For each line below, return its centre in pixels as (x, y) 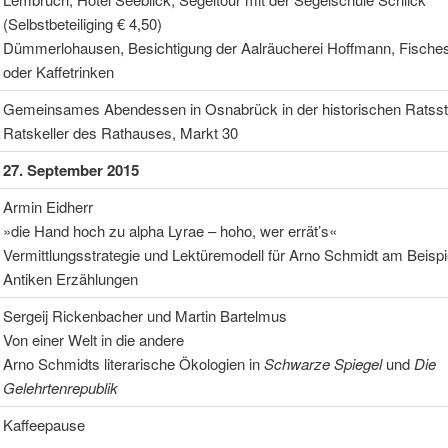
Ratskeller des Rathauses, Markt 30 (120, 132)
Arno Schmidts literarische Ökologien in (133, 363)
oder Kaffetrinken (58, 71)
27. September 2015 (70, 169)
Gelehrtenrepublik (60, 387)
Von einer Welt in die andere (93, 339)
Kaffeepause (43, 424)
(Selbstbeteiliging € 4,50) (82, 23)
